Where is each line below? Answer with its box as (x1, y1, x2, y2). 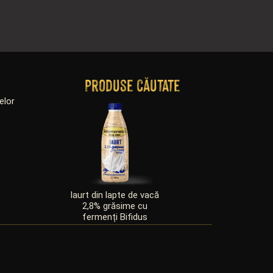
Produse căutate (84, 76, 180, 95)
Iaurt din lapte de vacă (70, 189, 160, 200)
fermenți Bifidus (82, 211, 147, 222)
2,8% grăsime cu (82, 200, 147, 211)
